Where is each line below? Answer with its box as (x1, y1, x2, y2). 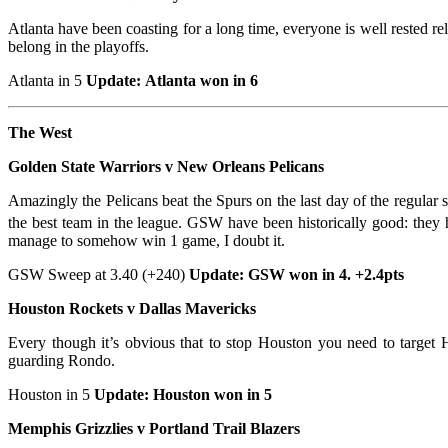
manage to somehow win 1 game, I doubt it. (8, 232, 285, 250)
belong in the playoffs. (8, 38, 149, 56)
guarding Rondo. (8, 352, 115, 370)
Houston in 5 (8, 386, 94, 404)
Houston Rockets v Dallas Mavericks (8, 300, 256, 318)
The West (8, 124, 72, 142)
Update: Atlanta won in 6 (86, 72, 258, 90)
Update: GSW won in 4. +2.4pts (189, 266, 404, 284)
